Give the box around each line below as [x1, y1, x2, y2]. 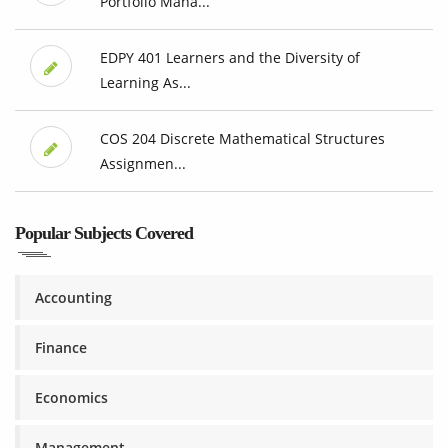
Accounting [35, 288, 112, 308]
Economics [35, 388, 108, 408]
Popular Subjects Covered [15, 223, 193, 244]
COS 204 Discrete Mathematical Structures [99, 129, 385, 149]
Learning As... [99, 73, 191, 93]
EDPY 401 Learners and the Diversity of [99, 48, 360, 68]
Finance [35, 338, 87, 358]
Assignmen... [99, 154, 186, 174]
